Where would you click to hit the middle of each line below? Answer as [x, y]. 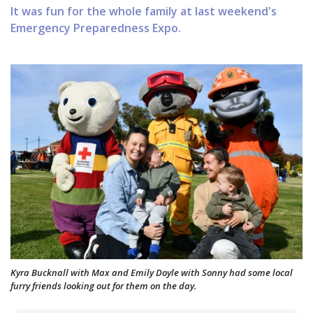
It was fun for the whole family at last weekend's [144, 12]
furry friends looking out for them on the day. [103, 285]
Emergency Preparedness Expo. [96, 28]
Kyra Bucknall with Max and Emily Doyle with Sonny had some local [152, 272]
